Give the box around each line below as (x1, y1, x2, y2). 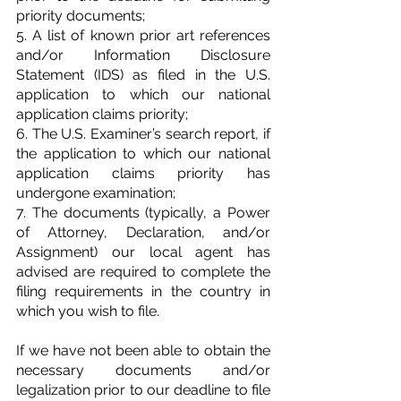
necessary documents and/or (16, 361, 270, 379)
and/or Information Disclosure (16, 46, 270, 64)
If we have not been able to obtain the (16, 341, 270, 359)
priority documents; (16, 6, 145, 24)
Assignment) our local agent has (16, 243, 270, 260)
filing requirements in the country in (16, 282, 270, 300)
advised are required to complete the (16, 262, 270, 280)
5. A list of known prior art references (16, 26, 270, 44)
